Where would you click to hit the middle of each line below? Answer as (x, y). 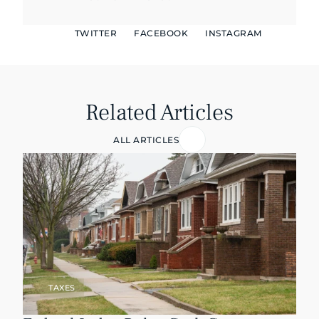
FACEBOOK (161, 33)
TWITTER (95, 33)
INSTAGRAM (234, 33)
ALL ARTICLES (146, 140)
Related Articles (159, 113)
